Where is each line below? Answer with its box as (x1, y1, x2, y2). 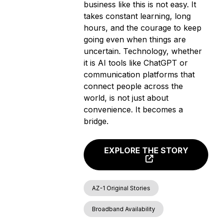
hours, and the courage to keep (84, 22, 202, 33)
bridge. (84, 116, 109, 126)
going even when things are (84, 34, 186, 44)
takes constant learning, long (84, 11, 191, 21)
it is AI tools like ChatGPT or (84, 57, 188, 68)
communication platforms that (84, 69, 195, 79)
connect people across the (84, 81, 183, 91)
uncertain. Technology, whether (84, 46, 202, 56)
